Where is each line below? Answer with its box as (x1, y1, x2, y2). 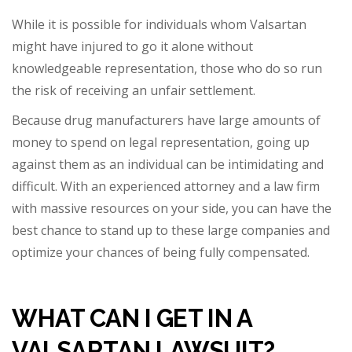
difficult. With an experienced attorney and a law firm (12, 178, 320, 196)
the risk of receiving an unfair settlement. (12, 82, 255, 100)
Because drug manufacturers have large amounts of (12, 112, 321, 130)
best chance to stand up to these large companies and (12, 222, 330, 240)
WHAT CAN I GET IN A (12, 304, 252, 333)
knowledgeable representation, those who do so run (12, 60, 322, 78)
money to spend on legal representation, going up (12, 134, 310, 152)
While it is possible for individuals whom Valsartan (12, 16, 306, 34)
